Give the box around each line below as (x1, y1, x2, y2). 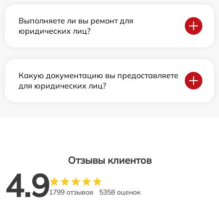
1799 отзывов (49, 188, 93, 197)
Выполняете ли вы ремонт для (19, 16, 133, 26)
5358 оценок (99, 188, 141, 197)
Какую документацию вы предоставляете (19, 70, 178, 81)
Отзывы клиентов (67, 154, 152, 167)
